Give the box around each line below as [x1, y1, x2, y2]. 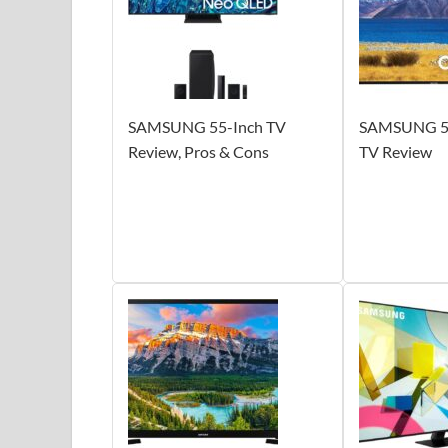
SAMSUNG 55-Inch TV [128, 116, 286, 136]
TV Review [358, 141, 432, 161]
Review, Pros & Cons [128, 141, 269, 161]
